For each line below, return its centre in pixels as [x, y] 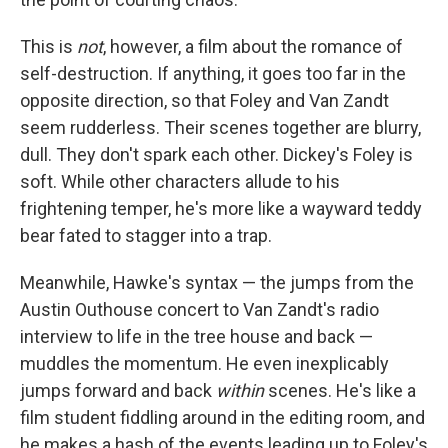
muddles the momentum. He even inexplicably [204, 364]
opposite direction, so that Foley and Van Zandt [204, 101]
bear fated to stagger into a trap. [146, 236]
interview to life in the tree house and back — [196, 337]
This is [48, 47]
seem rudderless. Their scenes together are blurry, [220, 128]
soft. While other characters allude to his [180, 182]
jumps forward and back [118, 391]
